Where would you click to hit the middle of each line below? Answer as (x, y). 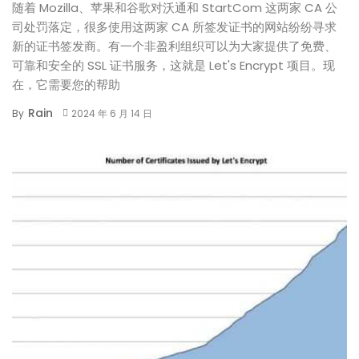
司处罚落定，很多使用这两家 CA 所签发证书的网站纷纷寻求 (174, 26)
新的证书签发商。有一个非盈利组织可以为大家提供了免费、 (174, 46)
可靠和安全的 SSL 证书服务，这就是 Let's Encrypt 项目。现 (173, 65)
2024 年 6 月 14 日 (111, 113)
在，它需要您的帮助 (66, 84)
